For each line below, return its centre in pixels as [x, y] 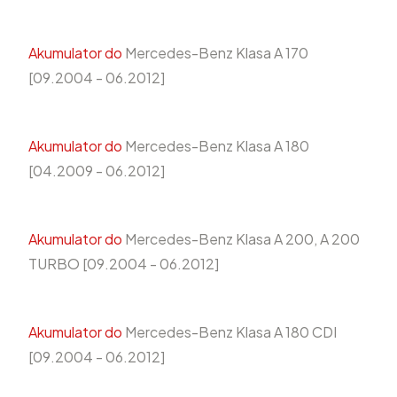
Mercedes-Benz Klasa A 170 [215, 52]
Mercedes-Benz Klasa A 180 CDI [230, 331]
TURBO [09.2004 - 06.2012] [124, 263]
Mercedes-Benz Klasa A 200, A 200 [241, 238]
